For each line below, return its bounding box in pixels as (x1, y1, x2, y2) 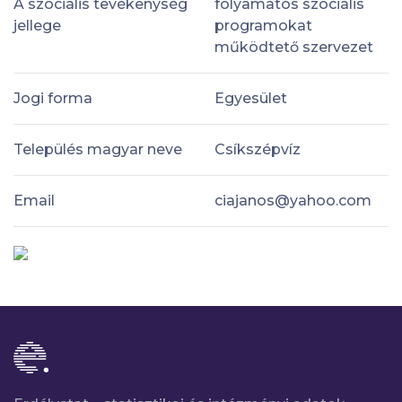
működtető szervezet (214, 38, 373, 56)
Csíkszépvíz (214, 140, 301, 158)
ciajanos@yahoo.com (214, 191, 371, 209)
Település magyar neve (13, 140, 182, 158)
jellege (13, 16, 61, 34)
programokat (214, 16, 312, 34)
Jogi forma (13, 89, 92, 107)
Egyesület (214, 89, 287, 107)
